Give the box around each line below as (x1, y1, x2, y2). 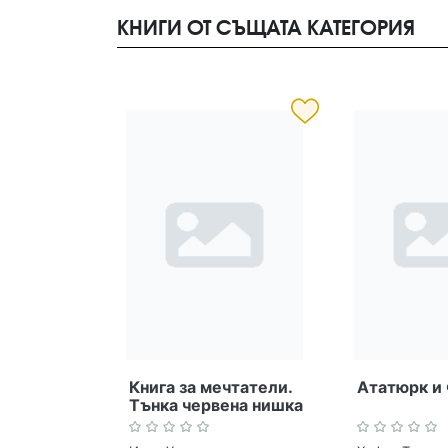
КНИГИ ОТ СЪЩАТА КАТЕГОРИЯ (117, 15, 415, 39)
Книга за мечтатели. (129, 377, 292, 397)
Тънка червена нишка (129, 395, 303, 415)
